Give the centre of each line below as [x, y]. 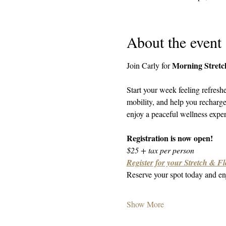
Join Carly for [149, 65]
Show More [145, 204]
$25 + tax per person [160, 150]
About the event [174, 42]
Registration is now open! [169, 138]
